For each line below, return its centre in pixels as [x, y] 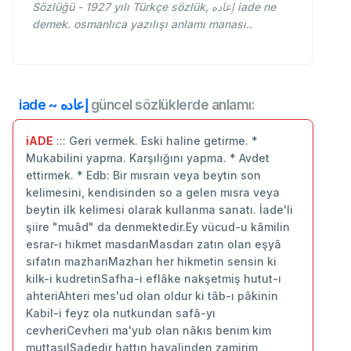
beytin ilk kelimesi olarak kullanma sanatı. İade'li [159, 209]
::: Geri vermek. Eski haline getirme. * [156, 140]
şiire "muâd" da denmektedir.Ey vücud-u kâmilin [158, 226]
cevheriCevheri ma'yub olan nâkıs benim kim [148, 330]
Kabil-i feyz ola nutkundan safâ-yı [121, 313]
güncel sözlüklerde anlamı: [172, 104]
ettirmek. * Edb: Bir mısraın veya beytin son [143, 175]
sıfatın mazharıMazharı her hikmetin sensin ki [151, 261]
